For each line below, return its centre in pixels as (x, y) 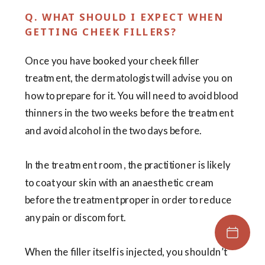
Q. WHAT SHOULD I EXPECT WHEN (124, 17)
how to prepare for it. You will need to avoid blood (132, 96)
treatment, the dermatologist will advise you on (129, 78)
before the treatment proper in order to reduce (128, 200)
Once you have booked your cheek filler (112, 61)
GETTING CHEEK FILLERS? (101, 32)
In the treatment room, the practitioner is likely (128, 165)
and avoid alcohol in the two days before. (114, 130)
